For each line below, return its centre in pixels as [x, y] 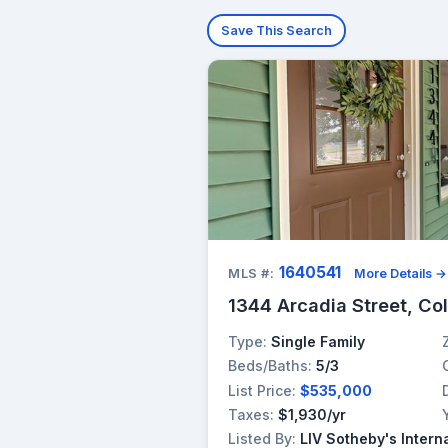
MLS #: [251, 274]
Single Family [318, 342]
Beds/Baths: [270, 366]
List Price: [262, 390]
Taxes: [251, 414]
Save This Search [276, 30]
